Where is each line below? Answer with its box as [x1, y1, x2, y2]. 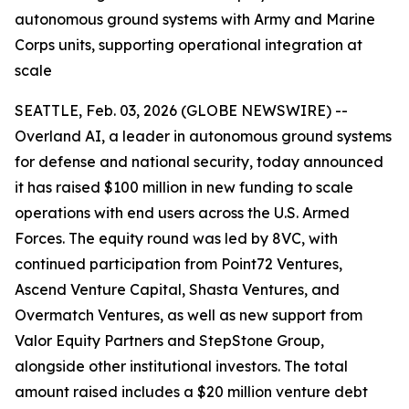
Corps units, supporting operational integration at [15, 36, 362, 54]
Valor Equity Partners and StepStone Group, [15, 331, 324, 350]
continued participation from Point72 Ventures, [15, 255, 342, 273]
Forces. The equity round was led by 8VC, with [15, 229, 338, 247]
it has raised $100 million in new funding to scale [15, 178, 353, 196]
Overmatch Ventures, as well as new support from [15, 306, 362, 324]
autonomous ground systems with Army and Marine [15, 10, 375, 28]
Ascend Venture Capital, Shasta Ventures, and [15, 280, 340, 299]
